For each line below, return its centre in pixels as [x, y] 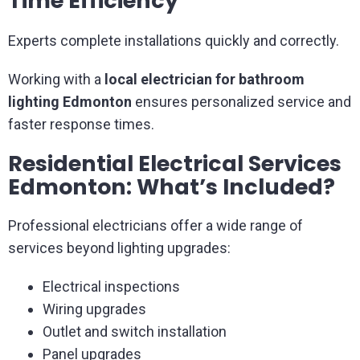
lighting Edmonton [70, 102]
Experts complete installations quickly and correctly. [174, 41]
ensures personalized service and [241, 102]
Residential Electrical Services [175, 164]
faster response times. [81, 124]
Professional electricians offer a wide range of [155, 225]
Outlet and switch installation [134, 331]
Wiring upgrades [94, 309]
